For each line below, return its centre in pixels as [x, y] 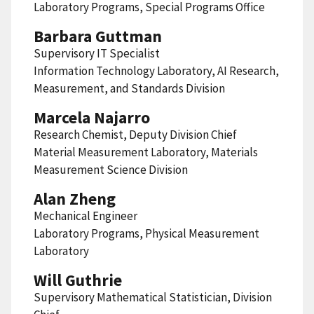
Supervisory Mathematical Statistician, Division [153, 297]
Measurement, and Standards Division [129, 88]
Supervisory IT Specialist [97, 53]
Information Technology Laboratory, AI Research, [156, 70]
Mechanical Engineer [86, 216]
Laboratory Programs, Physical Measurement [146, 233]
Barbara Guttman [98, 36]
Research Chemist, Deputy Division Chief [135, 134]
